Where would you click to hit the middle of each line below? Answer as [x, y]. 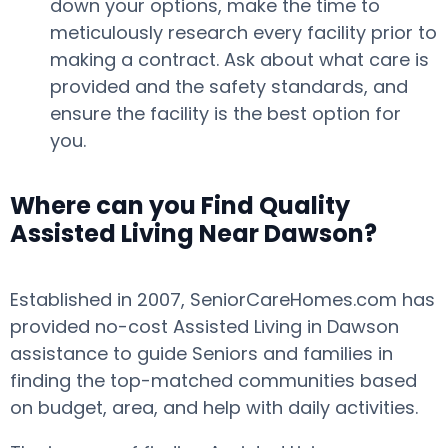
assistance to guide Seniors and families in [201, 353]
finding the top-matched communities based [213, 380]
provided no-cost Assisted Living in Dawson [204, 326]
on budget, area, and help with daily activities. [214, 407]
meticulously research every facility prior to [243, 32]
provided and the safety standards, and [229, 86]
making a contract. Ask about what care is [239, 59]
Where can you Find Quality [180, 205]
